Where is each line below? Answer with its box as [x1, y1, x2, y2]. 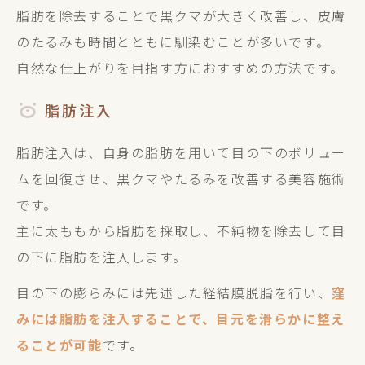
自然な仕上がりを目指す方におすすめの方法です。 [16, 58, 345, 77]
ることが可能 [16, 335, 103, 354]
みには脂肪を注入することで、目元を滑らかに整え [16, 309, 345, 328]
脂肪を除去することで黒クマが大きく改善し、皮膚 [16, 6, 346, 25]
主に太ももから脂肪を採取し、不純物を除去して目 [16, 221, 346, 240]
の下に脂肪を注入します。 [16, 247, 187, 266]
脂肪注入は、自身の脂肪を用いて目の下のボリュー [16, 143, 346, 162]
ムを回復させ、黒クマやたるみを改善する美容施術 [16, 169, 346, 188]
